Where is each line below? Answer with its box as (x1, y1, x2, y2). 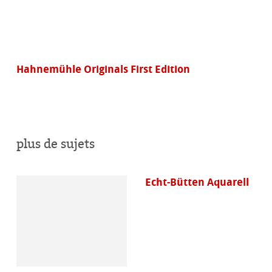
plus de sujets (16, 135, 95, 152)
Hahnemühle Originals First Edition (16, 62, 191, 76)
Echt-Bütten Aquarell (145, 175, 249, 189)
